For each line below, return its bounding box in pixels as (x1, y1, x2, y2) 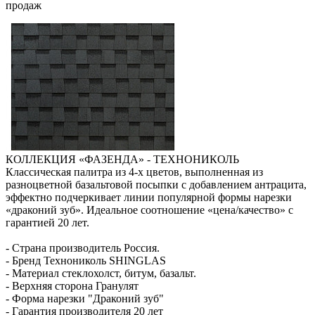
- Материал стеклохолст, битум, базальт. (6, 266, 196, 279)
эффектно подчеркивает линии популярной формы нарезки (6, 191, 292, 203)
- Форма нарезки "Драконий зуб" (6, 292, 164, 304)
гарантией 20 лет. (6, 216, 89, 229)
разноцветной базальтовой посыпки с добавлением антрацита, (6, 178, 307, 191)
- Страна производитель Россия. (6, 241, 160, 254)
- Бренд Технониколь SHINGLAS (6, 254, 166, 266)
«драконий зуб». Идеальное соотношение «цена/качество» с (6, 203, 293, 216)
